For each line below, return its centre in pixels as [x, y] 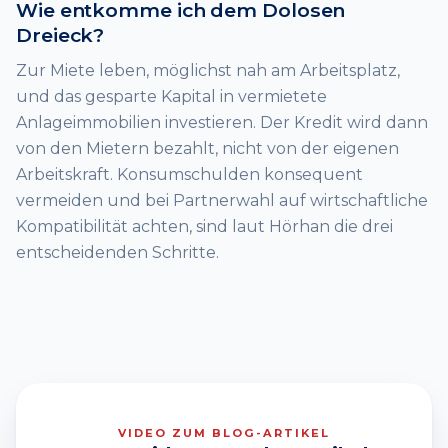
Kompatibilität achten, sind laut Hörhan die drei [204, 226]
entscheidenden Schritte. [117, 252]
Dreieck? [60, 35]
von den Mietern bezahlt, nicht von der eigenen [207, 148]
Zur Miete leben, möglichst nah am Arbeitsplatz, [208, 70]
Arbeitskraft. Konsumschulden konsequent [189, 174]
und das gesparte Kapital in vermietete [171, 96]
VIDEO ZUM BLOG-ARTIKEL [224, 433]
